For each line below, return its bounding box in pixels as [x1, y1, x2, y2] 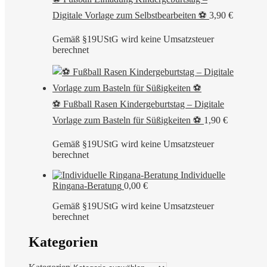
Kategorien [29, 234, 98, 250]
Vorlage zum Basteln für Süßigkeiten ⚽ [52, 114, 201, 125]
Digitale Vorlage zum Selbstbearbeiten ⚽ [52, 10, 207, 20]
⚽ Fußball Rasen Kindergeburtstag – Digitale [52, 98, 224, 109]
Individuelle [181, 169, 225, 180]
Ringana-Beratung [52, 180, 122, 191]
